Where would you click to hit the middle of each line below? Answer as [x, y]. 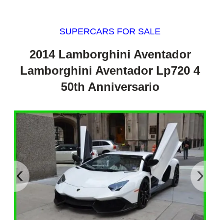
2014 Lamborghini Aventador [110, 54]
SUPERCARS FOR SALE [110, 32]
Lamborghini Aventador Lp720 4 [110, 70]
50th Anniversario [110, 86]
